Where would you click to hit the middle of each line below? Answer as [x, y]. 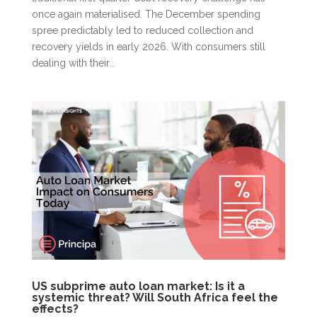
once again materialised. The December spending [146, 15]
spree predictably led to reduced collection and [142, 31]
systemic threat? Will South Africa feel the [155, 298]
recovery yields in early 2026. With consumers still [148, 47]
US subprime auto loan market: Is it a [138, 287]
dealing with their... [73, 63]
